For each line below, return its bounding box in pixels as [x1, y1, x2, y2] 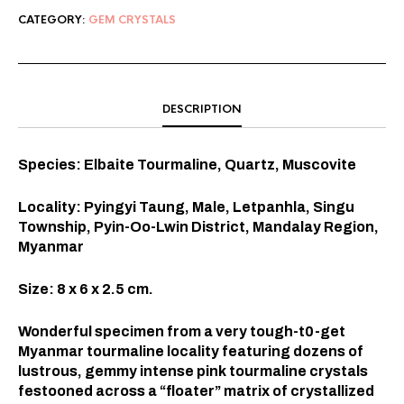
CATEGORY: [18, 12, 88, 27]
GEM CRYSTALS [88, 12, 176, 27]
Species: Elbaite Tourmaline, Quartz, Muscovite [18, 156, 356, 172]
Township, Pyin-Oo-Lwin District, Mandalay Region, [18, 218, 379, 234]
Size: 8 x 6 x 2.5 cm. [18, 280, 153, 297]
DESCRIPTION [162, 101, 242, 116]
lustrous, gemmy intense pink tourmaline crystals [18, 363, 368, 379]
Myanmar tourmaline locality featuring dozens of [18, 343, 363, 359]
